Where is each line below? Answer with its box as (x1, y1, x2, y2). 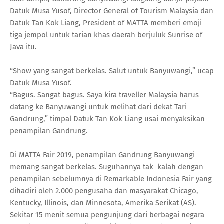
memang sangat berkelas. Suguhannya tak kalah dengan (10, 162, 203, 172)
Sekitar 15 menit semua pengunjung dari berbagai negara (10, 210, 204, 220)
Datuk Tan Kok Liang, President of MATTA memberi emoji (10, 18, 202, 28)
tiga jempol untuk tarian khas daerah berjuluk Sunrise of (10, 30, 202, 40)
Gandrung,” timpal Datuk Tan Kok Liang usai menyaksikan (10, 114, 205, 124)
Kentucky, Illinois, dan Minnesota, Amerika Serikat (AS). (10, 198, 196, 208)
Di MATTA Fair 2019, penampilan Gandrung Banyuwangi (10, 150, 195, 160)
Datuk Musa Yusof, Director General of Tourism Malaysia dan (10, 6, 213, 16)
